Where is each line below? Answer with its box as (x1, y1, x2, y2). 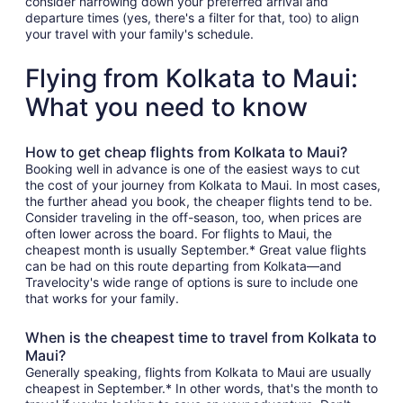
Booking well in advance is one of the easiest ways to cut (25, 161, 360, 176)
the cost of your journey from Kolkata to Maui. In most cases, (25, 177, 381, 193)
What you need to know (25, 92, 308, 122)
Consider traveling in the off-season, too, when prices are (25, 210, 362, 225)
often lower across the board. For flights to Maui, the (25, 226, 332, 241)
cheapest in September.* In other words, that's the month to (25, 381, 378, 396)
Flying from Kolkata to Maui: (25, 63, 358, 94)
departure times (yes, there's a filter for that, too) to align (25, 10, 359, 25)
